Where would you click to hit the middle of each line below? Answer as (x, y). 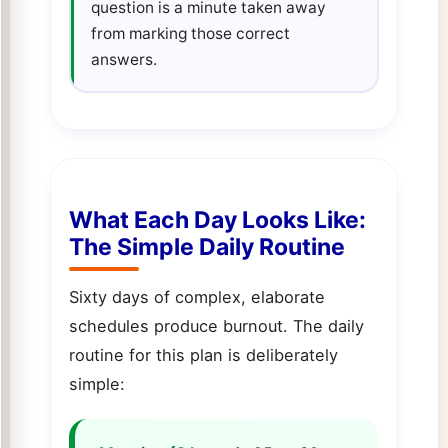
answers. (123, 59)
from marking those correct (190, 33)
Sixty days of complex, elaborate (196, 296)
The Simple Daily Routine (206, 246)
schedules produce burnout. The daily (216, 325)
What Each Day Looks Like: (217, 219)
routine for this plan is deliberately (203, 354)
